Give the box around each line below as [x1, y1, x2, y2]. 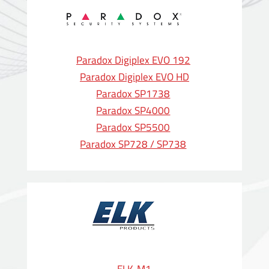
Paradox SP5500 [96, 119, 171, 136]
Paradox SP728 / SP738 [80, 136, 187, 153]
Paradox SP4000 [96, 103, 171, 119]
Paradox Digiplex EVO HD [79, 69, 189, 85]
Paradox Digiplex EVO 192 [76, 52, 190, 68]
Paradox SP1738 [96, 86, 171, 102]
